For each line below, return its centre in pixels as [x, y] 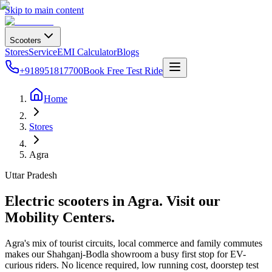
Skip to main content [44, 10]
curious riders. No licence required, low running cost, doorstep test [132, 265]
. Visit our [190, 201]
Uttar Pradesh [31, 175]
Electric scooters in [66, 201]
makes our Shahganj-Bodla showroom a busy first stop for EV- [125, 254]
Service [43, 52]
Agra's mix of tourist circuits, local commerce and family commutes [134, 243]
